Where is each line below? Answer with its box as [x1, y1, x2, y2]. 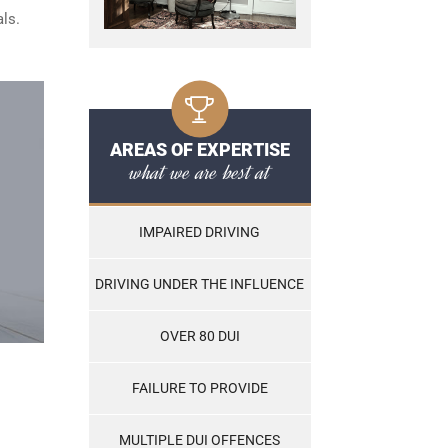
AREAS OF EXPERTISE [109, 139, 290, 161]
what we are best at [129, 157, 270, 188]
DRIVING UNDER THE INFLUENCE [95, 276, 304, 293]
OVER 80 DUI [159, 328, 240, 345]
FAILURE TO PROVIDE [131, 380, 268, 397]
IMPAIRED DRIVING [139, 224, 260, 241]
